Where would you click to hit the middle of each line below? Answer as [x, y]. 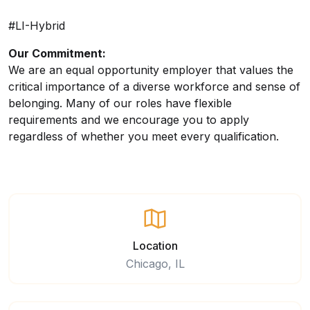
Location [155, 246]
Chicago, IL [155, 264]
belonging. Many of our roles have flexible [120, 103]
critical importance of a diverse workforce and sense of [154, 86]
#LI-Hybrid [37, 26]
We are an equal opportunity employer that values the [151, 70]
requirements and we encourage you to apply [129, 120]
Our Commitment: [58, 53]
